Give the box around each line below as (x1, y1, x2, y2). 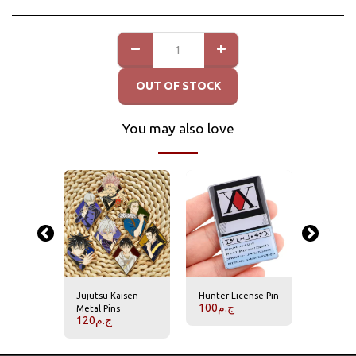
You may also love (122, 121, 234, 136)
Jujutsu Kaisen (76, 291, 138, 300)
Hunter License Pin (199, 291, 279, 300)
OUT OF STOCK (135, 79, 221, 92)
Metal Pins (76, 304, 120, 313)
